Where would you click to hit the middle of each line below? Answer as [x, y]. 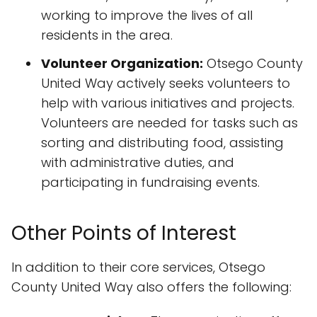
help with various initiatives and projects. [168, 103]
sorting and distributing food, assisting [162, 143]
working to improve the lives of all [147, 16]
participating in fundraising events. [150, 183]
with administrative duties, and [138, 163]
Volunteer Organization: [122, 64]
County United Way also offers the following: [151, 287]
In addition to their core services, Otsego [138, 267]
